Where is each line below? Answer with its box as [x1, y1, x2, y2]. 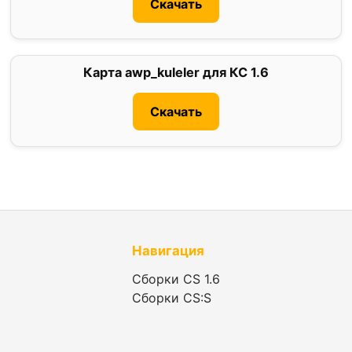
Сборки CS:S [132, 290, 211, 306]
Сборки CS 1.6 [132, 271, 220, 288]
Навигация [132, 243, 204, 259]
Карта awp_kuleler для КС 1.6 [82, 64, 269, 81]
